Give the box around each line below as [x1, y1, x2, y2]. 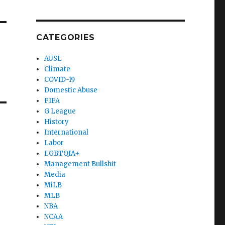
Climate [44, 64, 71, 73]
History [44, 117, 69, 126]
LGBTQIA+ [44, 149, 80, 158]
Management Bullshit [44, 159, 117, 168]
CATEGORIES [36, 32, 95, 42]
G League [44, 106, 76, 116]
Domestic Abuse [44, 85, 98, 94]
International [44, 128, 89, 137]
